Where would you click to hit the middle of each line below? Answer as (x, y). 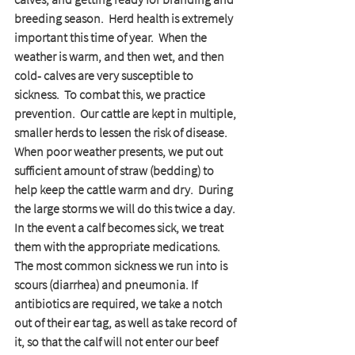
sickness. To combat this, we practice (111, 95)
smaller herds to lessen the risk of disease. (123, 133)
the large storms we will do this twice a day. (126, 209)
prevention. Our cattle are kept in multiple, (126, 114)
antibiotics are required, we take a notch (119, 304)
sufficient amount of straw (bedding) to (115, 171)
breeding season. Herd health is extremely (125, 19)
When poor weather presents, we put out (120, 152)
